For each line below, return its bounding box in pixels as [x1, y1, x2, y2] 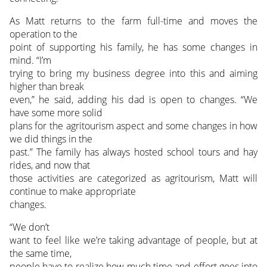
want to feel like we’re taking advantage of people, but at [9, 234, 258, 247]
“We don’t [9, 221, 49, 234]
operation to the [9, 27, 77, 41]
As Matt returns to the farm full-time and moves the [9, 14, 258, 28]
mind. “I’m [9, 54, 51, 67]
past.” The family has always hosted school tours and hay [9, 145, 258, 159]
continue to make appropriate [9, 185, 136, 198]
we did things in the [9, 132, 92, 146]
